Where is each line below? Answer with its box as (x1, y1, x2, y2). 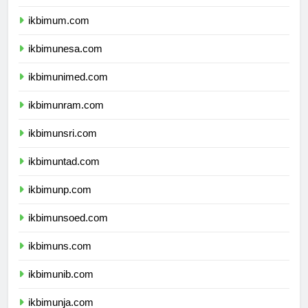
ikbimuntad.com (28, 168, 100, 180)
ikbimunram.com (28, 111, 104, 124)
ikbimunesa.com (28, 55, 102, 67)
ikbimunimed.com (28, 83, 108, 96)
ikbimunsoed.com (28, 224, 108, 236)
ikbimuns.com (28, 252, 91, 265)
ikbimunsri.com (28, 140, 97, 152)
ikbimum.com (28, 27, 89, 39)
